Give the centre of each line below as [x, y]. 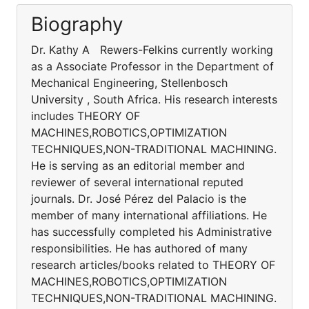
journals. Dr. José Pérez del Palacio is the [139, 199]
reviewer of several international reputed [137, 182]
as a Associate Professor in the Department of [152, 66]
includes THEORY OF [86, 116]
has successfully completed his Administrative [151, 232]
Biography [77, 24]
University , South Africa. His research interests [154, 99]
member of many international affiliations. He [149, 215]
